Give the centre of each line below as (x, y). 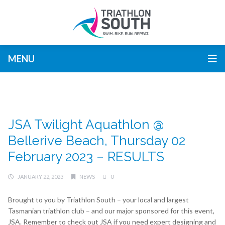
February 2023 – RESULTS (86, 157)
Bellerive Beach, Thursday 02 (97, 141)
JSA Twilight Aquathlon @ (86, 125)
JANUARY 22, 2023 (40, 177)
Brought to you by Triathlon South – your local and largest (98, 200)
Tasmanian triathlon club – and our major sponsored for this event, (111, 211)
